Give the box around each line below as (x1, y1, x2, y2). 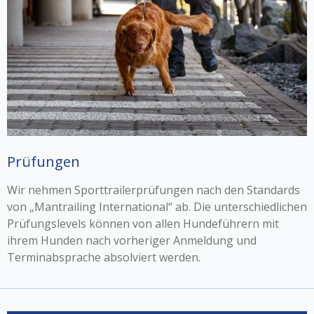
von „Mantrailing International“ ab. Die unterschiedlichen (7, 198, 307, 214)
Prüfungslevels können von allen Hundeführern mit (7, 215, 279, 231)
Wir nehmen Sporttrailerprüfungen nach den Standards (7, 182, 300, 198)
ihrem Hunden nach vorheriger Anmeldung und (7, 232, 257, 248)
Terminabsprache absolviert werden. (7, 249, 200, 265)
